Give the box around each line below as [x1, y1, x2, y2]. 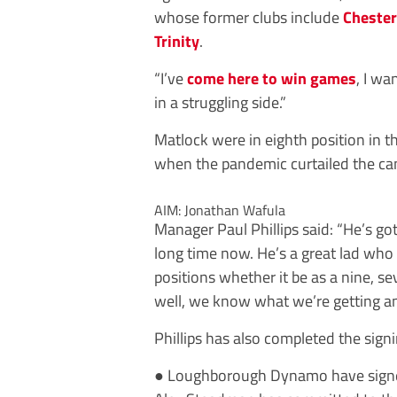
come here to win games [187, 66, 356, 90]
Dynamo [270, 362, 331, 387]
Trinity [154, 28, 199, 53]
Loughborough [167, 362, 270, 387]
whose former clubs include [154, 4, 343, 29]
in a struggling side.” [154, 90, 286, 114]
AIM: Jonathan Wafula [154, 199, 285, 221]
